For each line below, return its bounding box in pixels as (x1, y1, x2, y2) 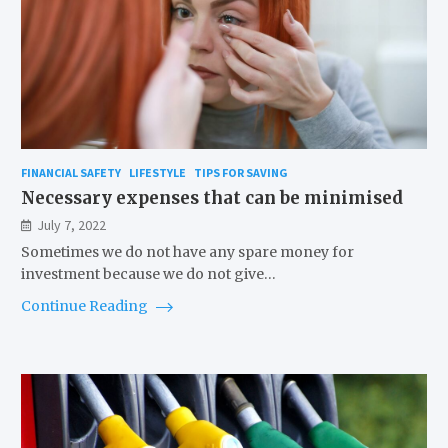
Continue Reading (20, 297, 151, 316)
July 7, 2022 (36, 216, 106, 235)
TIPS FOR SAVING (193, 165, 288, 181)
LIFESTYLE (128, 165, 186, 181)
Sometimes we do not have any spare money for (20, 243, 354, 262)
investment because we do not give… (20, 265, 276, 284)
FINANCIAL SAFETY (20, 165, 121, 181)
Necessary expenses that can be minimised (20, 187, 403, 210)
